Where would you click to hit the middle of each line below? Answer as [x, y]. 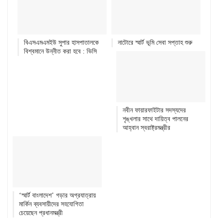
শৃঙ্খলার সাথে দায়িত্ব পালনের [155, 119]
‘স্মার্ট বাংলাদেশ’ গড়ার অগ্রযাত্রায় [57, 195]
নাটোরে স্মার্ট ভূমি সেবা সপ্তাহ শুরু [155, 42]
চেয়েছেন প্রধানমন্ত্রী [41, 213]
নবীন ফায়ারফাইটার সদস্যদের [154, 110]
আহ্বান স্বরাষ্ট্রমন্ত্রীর [146, 127]
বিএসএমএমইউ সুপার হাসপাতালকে [61, 42]
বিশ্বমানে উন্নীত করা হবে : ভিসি [60, 51]
